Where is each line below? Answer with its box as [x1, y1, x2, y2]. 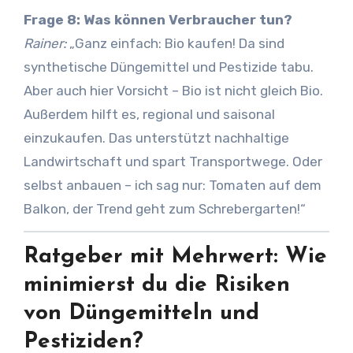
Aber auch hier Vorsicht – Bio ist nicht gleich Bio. [23, 82, 323, 98]
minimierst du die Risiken [23, 273, 290, 296]
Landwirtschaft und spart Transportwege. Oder [23, 153, 322, 169]
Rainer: [23, 35, 66, 51]
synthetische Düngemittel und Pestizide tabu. [23, 58, 314, 75]
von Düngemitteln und [23, 302, 259, 325]
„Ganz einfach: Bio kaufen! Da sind [65, 35, 284, 51]
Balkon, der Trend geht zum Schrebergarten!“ [23, 200, 306, 217]
